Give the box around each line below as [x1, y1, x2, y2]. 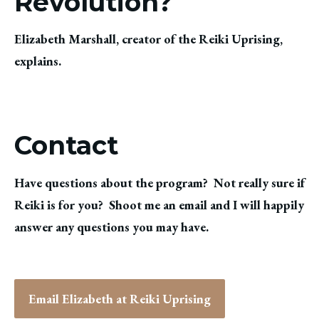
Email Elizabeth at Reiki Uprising [28, 290, 211, 307]
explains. [14, 53, 61, 70]
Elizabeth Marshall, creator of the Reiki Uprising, [14, 31, 283, 48]
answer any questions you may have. [14, 218, 211, 235]
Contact [14, 130, 118, 162]
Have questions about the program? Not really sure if [14, 174, 305, 191]
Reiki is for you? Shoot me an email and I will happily [14, 196, 304, 213]
